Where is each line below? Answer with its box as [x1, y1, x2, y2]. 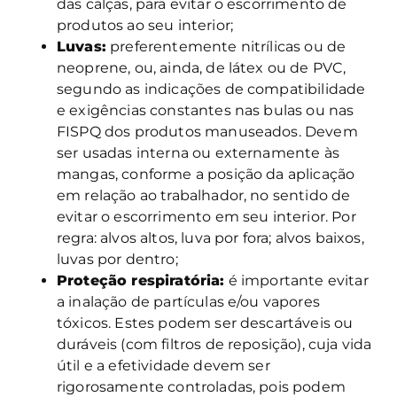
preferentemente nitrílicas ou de [105, 38, 346, 56]
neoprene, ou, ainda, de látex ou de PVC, [57, 59, 346, 77]
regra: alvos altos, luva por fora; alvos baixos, [57, 230, 364, 247]
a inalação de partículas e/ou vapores [57, 293, 320, 311]
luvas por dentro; [57, 251, 178, 269]
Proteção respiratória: [57, 272, 225, 290]
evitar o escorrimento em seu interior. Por [57, 208, 356, 226]
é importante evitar [224, 272, 369, 290]
